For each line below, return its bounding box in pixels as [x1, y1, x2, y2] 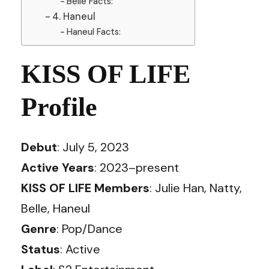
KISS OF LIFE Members [21, 180, 150, 196]
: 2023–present [94, 160, 179, 175]
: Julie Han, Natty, [150, 180, 242, 196]
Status [21, 241, 60, 257]
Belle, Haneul [21, 201, 90, 216]
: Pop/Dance [56, 221, 122, 237]
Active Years [21, 160, 94, 175]
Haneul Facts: [67, 26, 121, 38]
